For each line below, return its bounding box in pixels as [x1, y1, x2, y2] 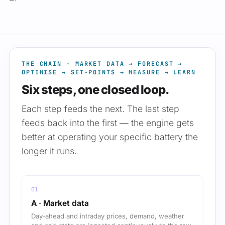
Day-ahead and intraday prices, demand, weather [31, 212, 184, 220]
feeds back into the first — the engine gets [22, 118, 194, 129]
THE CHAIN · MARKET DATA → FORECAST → [22, 60, 183, 68]
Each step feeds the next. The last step [22, 103, 179, 115]
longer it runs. [22, 146, 77, 157]
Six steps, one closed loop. [22, 82, 169, 97]
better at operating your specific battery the [22, 132, 198, 143]
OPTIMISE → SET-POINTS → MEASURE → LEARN [22, 68, 196, 77]
